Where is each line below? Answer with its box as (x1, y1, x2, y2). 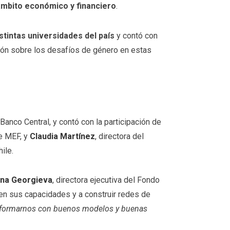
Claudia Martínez (30, 131, 95, 141)
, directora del (95, 131, 144, 141)
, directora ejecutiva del (52, 175, 137, 185)
